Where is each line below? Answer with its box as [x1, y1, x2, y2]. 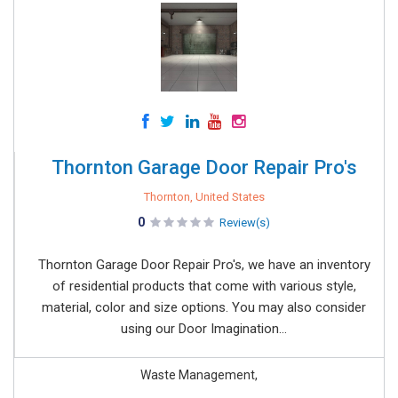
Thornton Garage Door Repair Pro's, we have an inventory [37, 257, 370, 273]
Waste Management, [140, 368, 258, 382]
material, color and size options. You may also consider [42, 299, 366, 315]
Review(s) [219, 216, 270, 229]
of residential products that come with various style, [52, 278, 356, 294]
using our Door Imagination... [121, 321, 287, 337]
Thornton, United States [143, 190, 265, 203]
